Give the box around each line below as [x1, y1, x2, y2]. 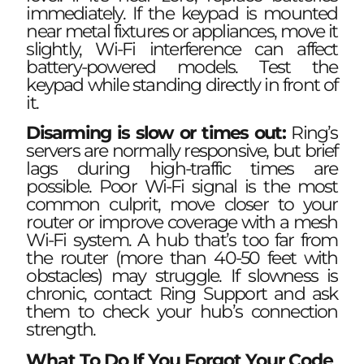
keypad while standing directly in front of [26, 74, 338, 97]
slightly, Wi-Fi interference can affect [26, 38, 338, 61]
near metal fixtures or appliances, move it [26, 20, 338, 43]
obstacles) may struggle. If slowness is [26, 264, 338, 287]
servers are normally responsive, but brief [26, 139, 338, 162]
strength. [26, 318, 96, 340]
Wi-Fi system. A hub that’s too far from [26, 228, 338, 251]
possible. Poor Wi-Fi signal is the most [26, 175, 338, 197]
